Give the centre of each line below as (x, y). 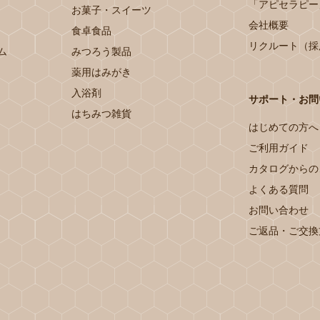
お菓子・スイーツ (112, 10)
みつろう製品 (102, 51)
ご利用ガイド (278, 148)
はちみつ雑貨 (102, 114)
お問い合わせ (278, 210)
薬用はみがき (102, 72)
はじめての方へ (283, 127)
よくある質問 (278, 189)
